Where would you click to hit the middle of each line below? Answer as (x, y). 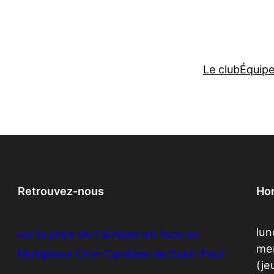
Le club (221, 70)
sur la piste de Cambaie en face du (109, 234)
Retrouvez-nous (61, 191)
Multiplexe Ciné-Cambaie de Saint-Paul (121, 254)
